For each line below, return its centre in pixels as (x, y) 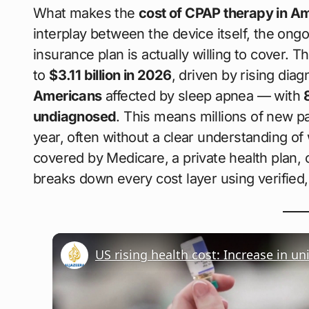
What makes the (86, 13)
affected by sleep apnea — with (203, 96)
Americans (68, 96)
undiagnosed (75, 116)
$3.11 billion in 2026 (110, 75)
